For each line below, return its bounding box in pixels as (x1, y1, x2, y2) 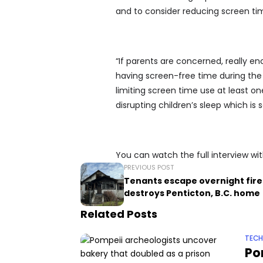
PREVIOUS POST (124, 163, 174, 173)
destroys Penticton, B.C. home (124, 187, 260, 200)
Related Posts (80, 207, 157, 222)
